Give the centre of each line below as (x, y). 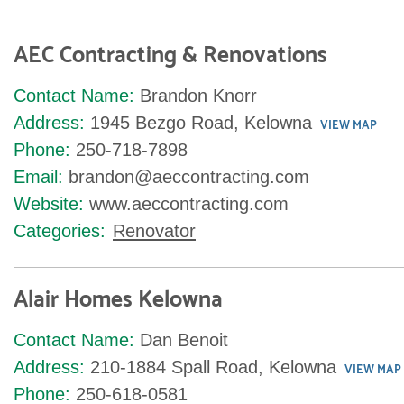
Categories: (60, 231)
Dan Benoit (184, 340)
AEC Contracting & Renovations (170, 56)
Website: (49, 204)
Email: (38, 177)
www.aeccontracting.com (189, 204)
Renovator (154, 231)
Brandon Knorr (198, 96)
